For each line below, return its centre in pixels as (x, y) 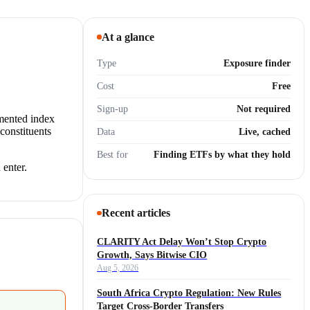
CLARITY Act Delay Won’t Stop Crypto (182, 242)
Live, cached (264, 132)
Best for (113, 155)
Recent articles (136, 212)
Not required (263, 109)
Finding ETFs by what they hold (222, 155)
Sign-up (113, 109)
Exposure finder (257, 64)
